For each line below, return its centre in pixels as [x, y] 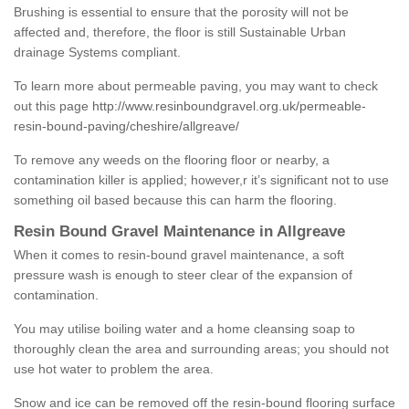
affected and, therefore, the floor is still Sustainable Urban [180, 32]
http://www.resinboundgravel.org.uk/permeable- [229, 106]
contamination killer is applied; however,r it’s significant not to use [201, 180]
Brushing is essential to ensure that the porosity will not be [181, 12]
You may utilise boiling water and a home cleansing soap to [184, 329]
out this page [53, 106]
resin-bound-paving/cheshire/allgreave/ [126, 126]
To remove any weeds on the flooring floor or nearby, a [172, 160]
